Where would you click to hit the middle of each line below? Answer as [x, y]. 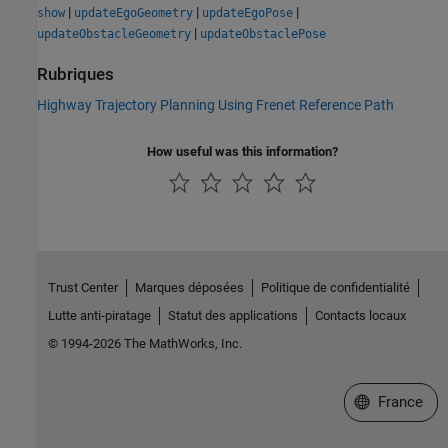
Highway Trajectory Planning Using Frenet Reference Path [215, 104]
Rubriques [75, 74]
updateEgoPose [247, 12]
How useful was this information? [242, 151]
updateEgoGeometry [133, 12]
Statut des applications [232, 315]
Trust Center [82, 287]
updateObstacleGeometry [114, 33]
